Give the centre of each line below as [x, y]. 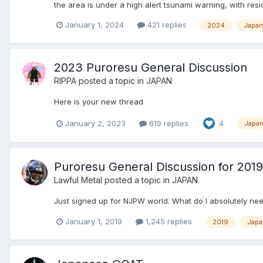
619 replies [168, 123]
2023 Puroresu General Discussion [151, 68]
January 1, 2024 [95, 25]
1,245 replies [168, 222]
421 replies [166, 25]
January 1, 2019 [94, 222]
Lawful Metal [78, 180]
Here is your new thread [99, 102]
